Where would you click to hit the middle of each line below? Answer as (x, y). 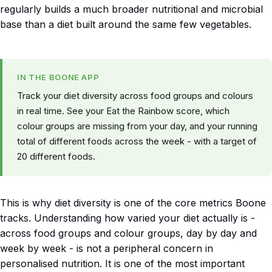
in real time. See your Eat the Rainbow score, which (123, 111)
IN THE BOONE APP (58, 77)
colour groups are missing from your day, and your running (137, 126)
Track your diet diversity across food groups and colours (135, 96)
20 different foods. (56, 157)
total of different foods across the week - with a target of (137, 141)
